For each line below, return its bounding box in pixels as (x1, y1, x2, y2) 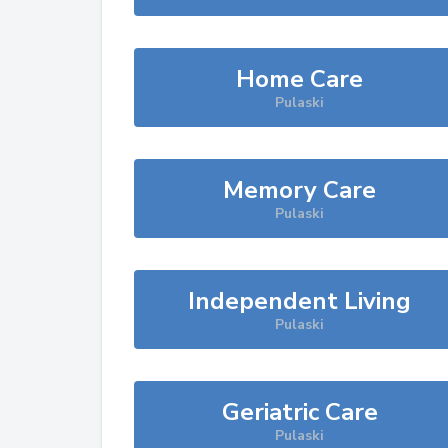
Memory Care (223, 174, 377, 206)
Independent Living (188, 285, 412, 317)
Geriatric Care (221, 396, 378, 428)
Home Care (236, 63, 364, 95)
